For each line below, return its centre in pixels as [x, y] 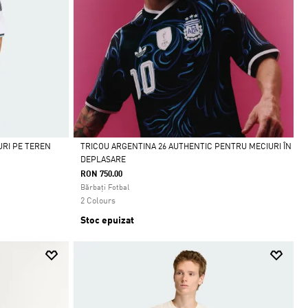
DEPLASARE [103, 161]
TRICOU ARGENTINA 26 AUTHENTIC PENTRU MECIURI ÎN [186, 147]
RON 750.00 [101, 175]
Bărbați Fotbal [104, 188]
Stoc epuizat [107, 221]
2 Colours [98, 202]
